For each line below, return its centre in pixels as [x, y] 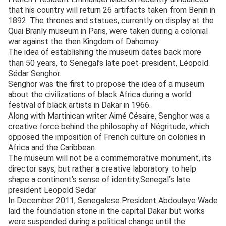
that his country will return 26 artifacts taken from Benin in [112, 10]
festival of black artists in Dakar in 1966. [79, 105]
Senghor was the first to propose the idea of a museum [106, 84]
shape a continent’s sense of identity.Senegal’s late [99, 179]
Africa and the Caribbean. [52, 147]
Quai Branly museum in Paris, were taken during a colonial [108, 31]
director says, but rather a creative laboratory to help [102, 168]
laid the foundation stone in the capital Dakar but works [106, 211]
